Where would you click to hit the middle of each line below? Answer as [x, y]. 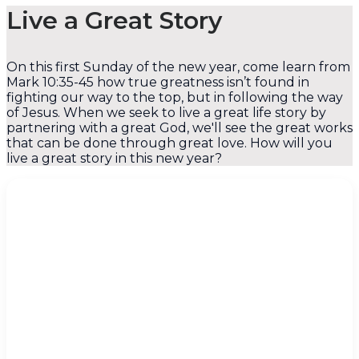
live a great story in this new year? [114, 159]
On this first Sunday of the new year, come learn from [178, 67]
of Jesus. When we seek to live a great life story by [166, 113]
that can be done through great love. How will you [169, 143]
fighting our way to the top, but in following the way [175, 98]
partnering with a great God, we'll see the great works [179, 128]
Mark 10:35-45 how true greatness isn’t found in [158, 83]
